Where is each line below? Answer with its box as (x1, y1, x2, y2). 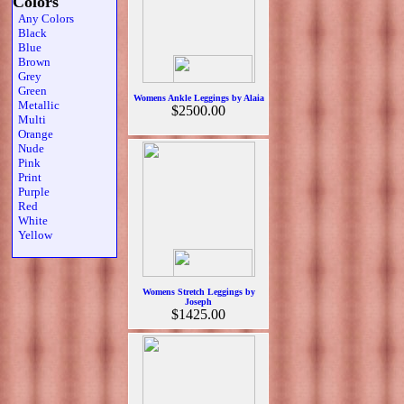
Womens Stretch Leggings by (142, 287, 255, 297)
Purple (13, 185, 50, 198)
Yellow (13, 228, 52, 242)
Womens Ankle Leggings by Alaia (133, 93, 264, 103)
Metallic (13, 98, 60, 112)
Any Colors (13, 12, 74, 25)
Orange (13, 127, 53, 141)
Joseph (185, 297, 212, 307)
